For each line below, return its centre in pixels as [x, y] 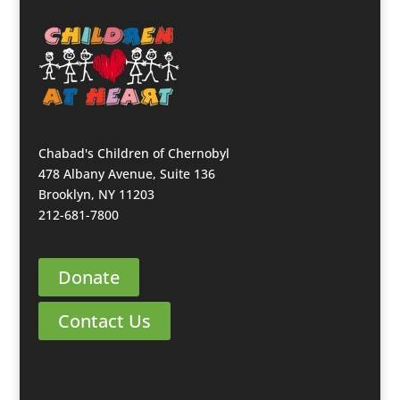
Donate [88, 277]
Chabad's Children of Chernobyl [133, 154]
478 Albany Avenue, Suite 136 [126, 174]
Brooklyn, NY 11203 [96, 195]
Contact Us [104, 321]
